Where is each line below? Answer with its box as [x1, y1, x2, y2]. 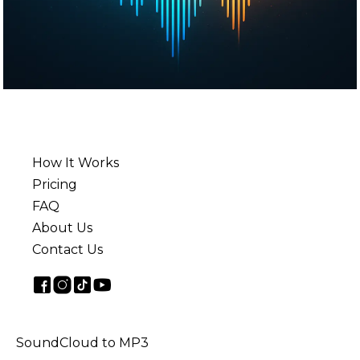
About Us [32, 220, 92, 235]
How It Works [32, 155, 119, 170]
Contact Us [32, 242, 103, 257]
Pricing [32, 177, 77, 192]
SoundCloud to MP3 [16, 335, 149, 351]
